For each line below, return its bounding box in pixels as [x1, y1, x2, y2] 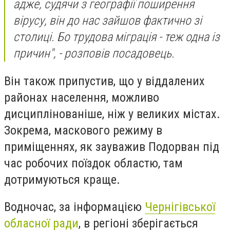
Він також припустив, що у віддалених [4, 73, 205, 88]
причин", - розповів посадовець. [13, 46, 175, 61]
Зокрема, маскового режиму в [4, 123, 162, 138]
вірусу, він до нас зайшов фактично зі [13, 13, 202, 28]
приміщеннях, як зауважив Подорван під [4, 139, 219, 154]
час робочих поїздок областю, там [4, 156, 183, 170]
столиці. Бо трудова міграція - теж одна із [13, 30, 220, 45]
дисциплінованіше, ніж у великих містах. [4, 106, 220, 121]
